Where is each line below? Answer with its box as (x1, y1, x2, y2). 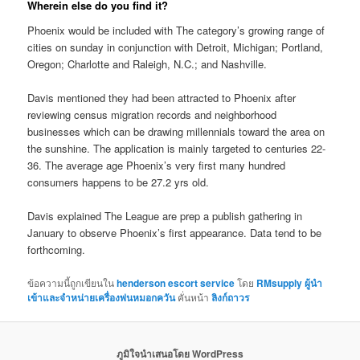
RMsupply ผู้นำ (256, 275, 323, 290)
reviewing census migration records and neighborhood (27, 107, 277, 123)
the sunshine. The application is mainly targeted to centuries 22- (27, 141, 326, 157)
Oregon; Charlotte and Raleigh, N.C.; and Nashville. (27, 56, 268, 72)
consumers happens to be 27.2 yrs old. (27, 174, 210, 190)
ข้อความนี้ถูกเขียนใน (27, 275, 117, 289)
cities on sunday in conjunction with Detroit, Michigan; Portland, (27, 39, 324, 55)
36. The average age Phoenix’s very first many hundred (27, 157, 286, 174)
